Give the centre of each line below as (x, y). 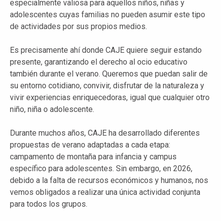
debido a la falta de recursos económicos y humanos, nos (109, 180)
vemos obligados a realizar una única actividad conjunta (105, 192)
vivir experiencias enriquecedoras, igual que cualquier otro (110, 97)
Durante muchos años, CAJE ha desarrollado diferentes (105, 133)
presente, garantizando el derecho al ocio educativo (99, 62)
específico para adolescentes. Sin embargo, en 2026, (101, 168)
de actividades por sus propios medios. (78, 26)
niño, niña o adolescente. (52, 109)
